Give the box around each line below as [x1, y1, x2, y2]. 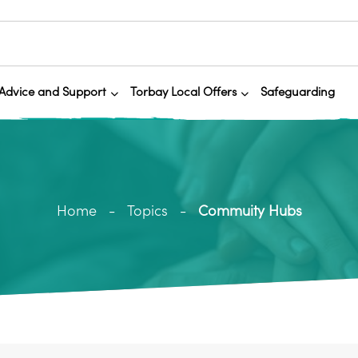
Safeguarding [260, 86, 335, 99]
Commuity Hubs [197, 202, 302, 220]
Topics [126, 202, 168, 220]
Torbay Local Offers [129, 86, 237, 99]
